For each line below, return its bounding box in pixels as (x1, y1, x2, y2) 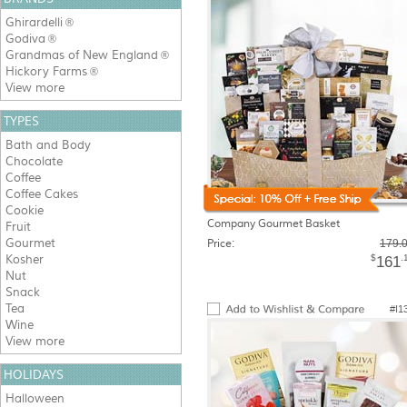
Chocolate (5, 154, 63, 168)
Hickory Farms (5, 65, 87, 78)
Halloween (5, 392, 65, 405)
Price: (207, 237, 234, 250)
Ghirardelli (5, 15, 63, 29)
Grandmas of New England (5, 48, 158, 62)
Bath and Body (5, 138, 91, 152)
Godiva (5, 32, 45, 45)
